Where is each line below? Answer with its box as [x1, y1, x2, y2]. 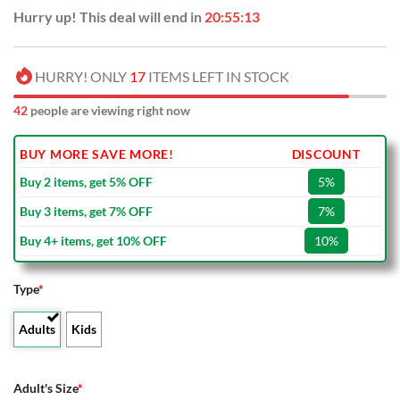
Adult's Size [13, 380, 78, 396]
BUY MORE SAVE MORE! [20, 146, 174, 162]
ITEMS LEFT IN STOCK [146, 68, 289, 86]
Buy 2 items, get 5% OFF [20, 174, 153, 190]
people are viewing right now [28, 103, 190, 119]
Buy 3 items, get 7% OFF [20, 204, 153, 220]
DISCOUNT [291, 146, 361, 162]
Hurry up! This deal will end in [13, 8, 204, 26]
